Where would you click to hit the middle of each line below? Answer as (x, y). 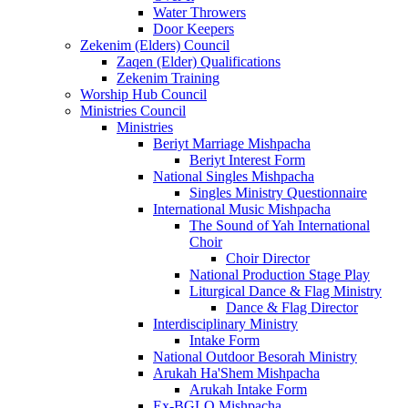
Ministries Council (133, 111)
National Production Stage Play (280, 275)
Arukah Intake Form (248, 390)
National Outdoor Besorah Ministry (255, 357)
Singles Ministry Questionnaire (278, 193)
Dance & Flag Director (292, 308)
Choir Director (268, 259)
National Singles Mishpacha (234, 177)
